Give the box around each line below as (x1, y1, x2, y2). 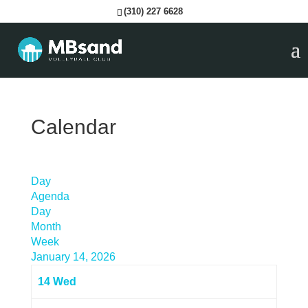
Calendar (30, 115, 116, 138)
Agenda (30, 190, 69, 202)
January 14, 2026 (30, 251, 115, 263)
